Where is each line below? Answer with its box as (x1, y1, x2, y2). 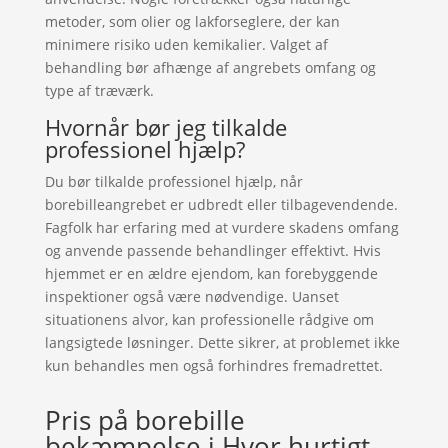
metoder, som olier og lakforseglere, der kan (44, 12, 340, 31)
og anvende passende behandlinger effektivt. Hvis (44, 241, 381, 260)
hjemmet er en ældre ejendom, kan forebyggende (44, 264, 378, 283)
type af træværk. (44, 81, 154, 100)
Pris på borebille (44, 402, 245, 438)
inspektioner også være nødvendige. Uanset (44, 287, 339, 306)
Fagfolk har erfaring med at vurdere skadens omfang (44, 218, 399, 237)
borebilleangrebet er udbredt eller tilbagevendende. (44, 195, 398, 214)
